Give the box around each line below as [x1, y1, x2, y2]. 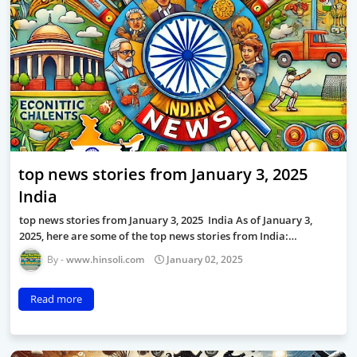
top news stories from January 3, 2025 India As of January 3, [19, 213, 312, 227]
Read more [30, 292, 82, 307]
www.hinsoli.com [66, 253, 144, 266]
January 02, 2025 [167, 253, 243, 266]
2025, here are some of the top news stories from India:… [19, 229, 297, 243]
